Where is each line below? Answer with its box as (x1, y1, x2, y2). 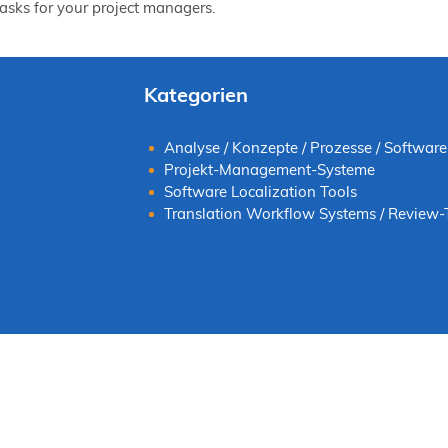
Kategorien (143, 81, 248, 107)
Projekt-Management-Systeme (163, 159, 375, 179)
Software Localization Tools (163, 181, 357, 201)
